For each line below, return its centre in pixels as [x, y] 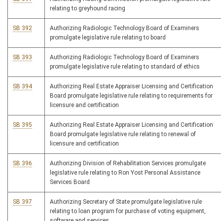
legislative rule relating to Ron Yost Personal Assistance [125, 173]
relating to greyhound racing [88, 9]
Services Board [70, 182]
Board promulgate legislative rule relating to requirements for [131, 96]
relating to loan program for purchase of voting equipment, [128, 211]
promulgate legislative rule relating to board [108, 38]
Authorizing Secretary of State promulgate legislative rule [126, 202]
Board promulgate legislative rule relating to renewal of [123, 134]
